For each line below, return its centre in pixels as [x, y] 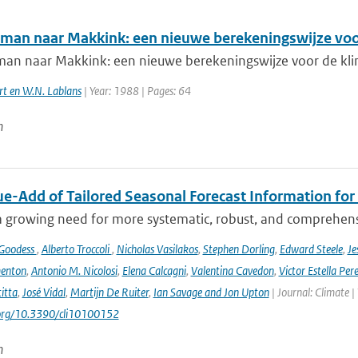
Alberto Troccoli [76, 249]
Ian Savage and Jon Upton [211, 292]
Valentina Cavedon [232, 270]
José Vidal [44, 292]
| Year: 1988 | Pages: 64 [136, 91]
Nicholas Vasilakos [157, 249]
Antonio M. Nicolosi [74, 270]
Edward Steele [311, 249]
